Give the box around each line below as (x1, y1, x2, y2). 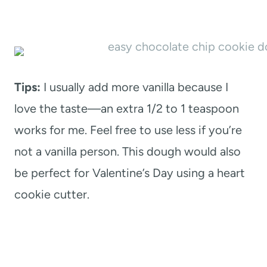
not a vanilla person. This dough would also (14, 144, 241, 159)
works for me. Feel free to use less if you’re (14, 123, 242, 138)
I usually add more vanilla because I (41, 80, 228, 95)
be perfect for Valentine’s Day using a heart (14, 166, 245, 181)
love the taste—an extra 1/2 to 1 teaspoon (14, 101, 239, 116)
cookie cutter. (14, 187, 89, 202)
